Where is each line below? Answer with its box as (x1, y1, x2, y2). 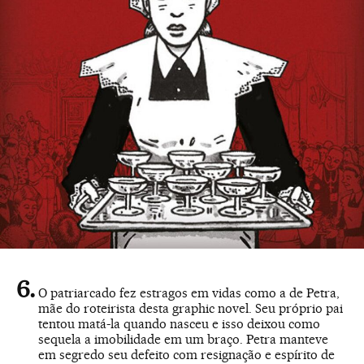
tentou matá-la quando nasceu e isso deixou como (38, 316, 320, 332)
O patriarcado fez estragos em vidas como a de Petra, (38, 285, 340, 301)
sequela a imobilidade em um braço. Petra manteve (38, 331, 328, 348)
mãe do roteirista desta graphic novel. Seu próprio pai (38, 301, 343, 317)
